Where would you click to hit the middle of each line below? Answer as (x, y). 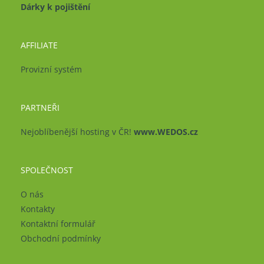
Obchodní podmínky (61, 238)
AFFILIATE (39, 45)
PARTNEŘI (40, 107)
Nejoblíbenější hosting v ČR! (77, 131)
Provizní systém (51, 69)
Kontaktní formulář (58, 223)
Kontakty (38, 209)
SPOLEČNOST (47, 170)
